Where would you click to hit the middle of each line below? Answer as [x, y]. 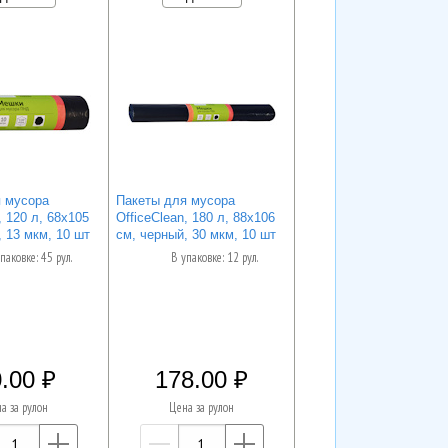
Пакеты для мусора [175, 200]
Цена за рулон [202, 408]
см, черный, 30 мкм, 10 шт [195, 234]
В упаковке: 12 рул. [214, 258]
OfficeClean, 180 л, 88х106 [195, 217]
